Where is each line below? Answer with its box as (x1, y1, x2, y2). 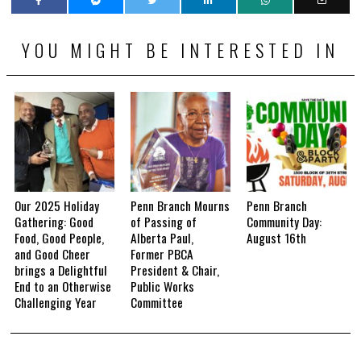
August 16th (246, 228, 306, 247)
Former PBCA (131, 244, 194, 263)
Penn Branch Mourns (131, 196, 230, 214)
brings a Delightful (15, 260, 108, 279)
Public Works (131, 276, 195, 295)
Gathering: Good (15, 212, 94, 230)
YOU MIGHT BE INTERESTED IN (21, 36, 339, 63)
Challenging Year (15, 293, 98, 311)
